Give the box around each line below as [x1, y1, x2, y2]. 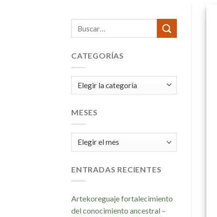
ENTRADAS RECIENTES [71, 164, 162, 174]
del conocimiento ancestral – [71, 206, 166, 216]
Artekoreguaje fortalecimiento [71, 194, 173, 203]
